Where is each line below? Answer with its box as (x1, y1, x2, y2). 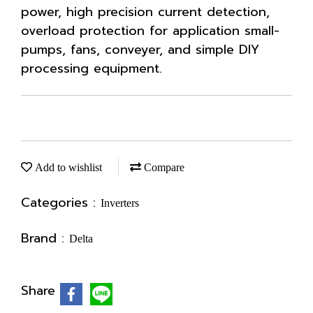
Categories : (21, 193, 101, 212)
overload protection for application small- (21, 21, 279, 41)
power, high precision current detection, (21, 2, 270, 22)
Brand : (21, 228, 69, 248)
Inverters (101, 197, 139, 209)
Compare (141, 161, 184, 173)
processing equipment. (21, 59, 162, 78)
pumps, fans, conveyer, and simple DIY (21, 40, 259, 59)
